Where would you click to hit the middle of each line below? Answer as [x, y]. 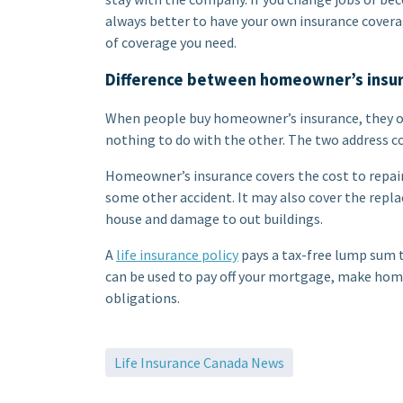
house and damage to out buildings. [214, 218]
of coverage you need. [171, 42]
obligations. [143, 297]
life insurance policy [177, 254]
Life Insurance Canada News [199, 362]
